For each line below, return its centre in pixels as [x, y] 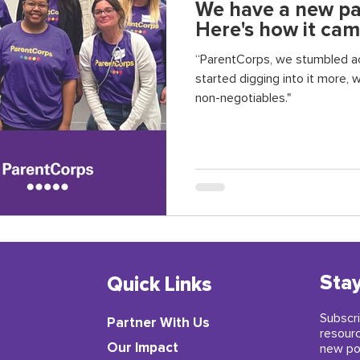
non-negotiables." [243, 98]
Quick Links [160, 284]
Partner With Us [158, 322]
